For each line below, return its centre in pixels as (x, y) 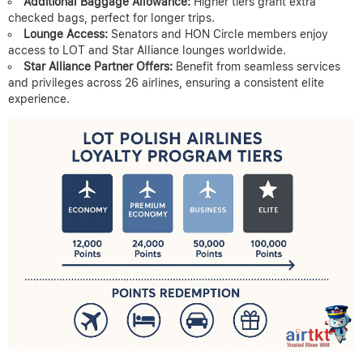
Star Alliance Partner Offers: (98, 67)
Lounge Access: (66, 34)
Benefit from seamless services (256, 67)
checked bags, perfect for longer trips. (111, 18)
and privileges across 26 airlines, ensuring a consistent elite (166, 83)
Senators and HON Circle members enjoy (218, 34)
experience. (39, 99)
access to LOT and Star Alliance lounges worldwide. (147, 51)
